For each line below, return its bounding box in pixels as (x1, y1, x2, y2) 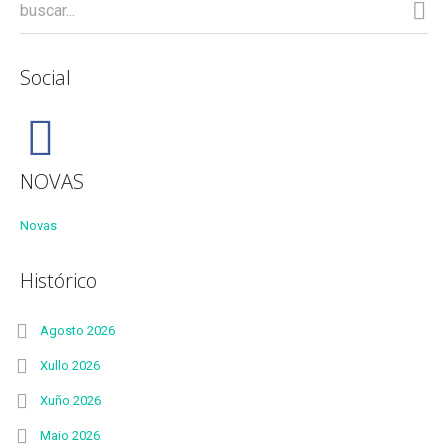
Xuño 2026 (40, 393, 101, 408)
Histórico (20, 267, 97, 294)
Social (20, 64, 71, 91)
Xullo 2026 (40, 358, 100, 373)
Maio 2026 (40, 428, 100, 443)
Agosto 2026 (40, 323, 115, 338)
